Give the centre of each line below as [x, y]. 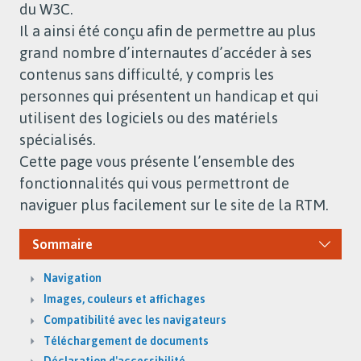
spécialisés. [58, 139]
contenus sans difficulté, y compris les [147, 74]
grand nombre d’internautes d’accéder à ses [166, 52]
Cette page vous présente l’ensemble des [157, 161]
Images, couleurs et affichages [124, 298]
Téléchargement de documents [126, 340]
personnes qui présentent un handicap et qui [169, 96]
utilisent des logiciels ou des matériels [149, 118]
